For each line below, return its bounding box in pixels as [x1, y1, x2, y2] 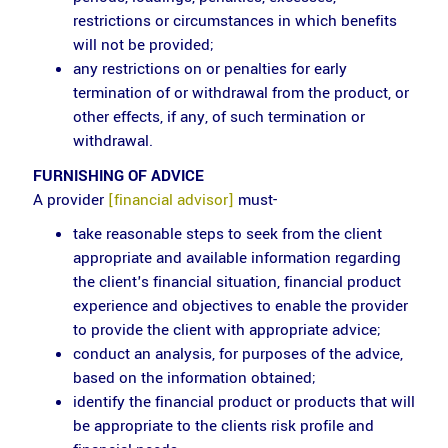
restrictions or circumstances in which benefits [72, 10, 397, 32]
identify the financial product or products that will [72, 391, 415, 413]
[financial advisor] [107, 188, 234, 211]
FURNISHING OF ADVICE [32, 164, 204, 187]
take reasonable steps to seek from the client [72, 223, 382, 245]
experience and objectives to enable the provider [72, 295, 408, 317]
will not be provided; [72, 34, 214, 56]
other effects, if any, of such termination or [72, 106, 365, 128]
